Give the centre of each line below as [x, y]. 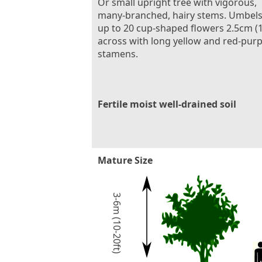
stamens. [118, 54]
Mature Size [125, 160]
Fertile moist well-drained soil [167, 104]
